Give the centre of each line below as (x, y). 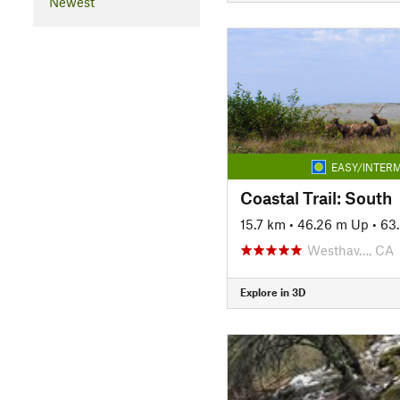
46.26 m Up (333, 224)
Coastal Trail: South (316, 197)
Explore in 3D (272, 292)
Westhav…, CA (350, 250)
